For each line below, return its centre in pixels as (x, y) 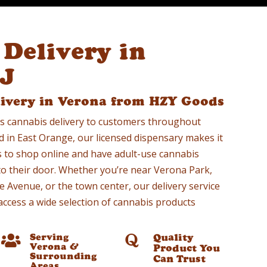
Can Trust (179, 259)
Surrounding (63, 256)
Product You (186, 249)
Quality (173, 238)
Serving (49, 237)
